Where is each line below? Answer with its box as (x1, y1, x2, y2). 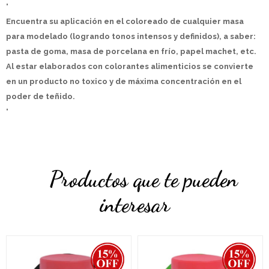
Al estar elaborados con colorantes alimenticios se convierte (6, 62, 253, 71)
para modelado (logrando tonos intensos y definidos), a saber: (6, 32, 256, 41)
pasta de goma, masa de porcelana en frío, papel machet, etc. (6, 47, 256, 56)
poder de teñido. (6, 92, 75, 101)
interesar (99, 192, 170, 217)
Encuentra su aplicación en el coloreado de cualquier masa (6, 17, 244, 26)
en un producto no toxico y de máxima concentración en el (6, 77, 241, 86)
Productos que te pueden (49, 166, 238, 192)
